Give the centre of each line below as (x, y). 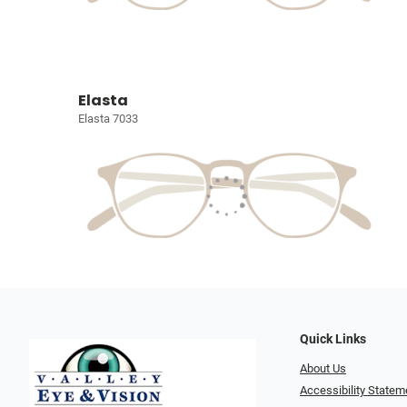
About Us (323, 368)
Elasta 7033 (108, 118)
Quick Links (333, 339)
